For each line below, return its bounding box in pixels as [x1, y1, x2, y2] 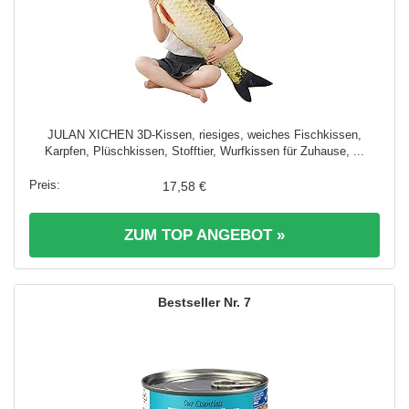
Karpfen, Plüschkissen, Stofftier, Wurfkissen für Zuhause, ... [45, 143, 364, 158]
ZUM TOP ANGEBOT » [124, 225, 285, 244]
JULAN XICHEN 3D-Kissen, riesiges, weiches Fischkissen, [47, 127, 362, 142]
